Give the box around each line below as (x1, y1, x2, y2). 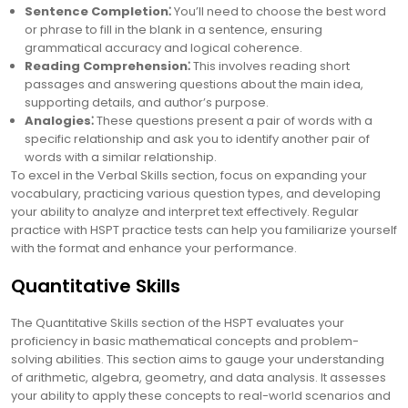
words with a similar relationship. (25, 148, 217, 166)
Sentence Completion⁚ (25, 3, 171, 20)
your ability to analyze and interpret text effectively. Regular (11, 203, 359, 220)
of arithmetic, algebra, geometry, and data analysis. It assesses (11, 369, 386, 386)
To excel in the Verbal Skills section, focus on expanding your (11, 167, 367, 184)
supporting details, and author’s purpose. (25, 94, 269, 111)
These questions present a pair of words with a (94, 112, 372, 129)
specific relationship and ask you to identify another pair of (25, 130, 370, 148)
